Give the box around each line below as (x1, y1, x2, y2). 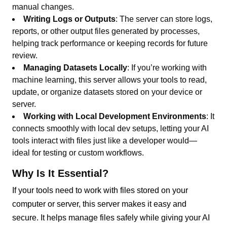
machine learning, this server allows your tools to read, (12, 75, 207, 84)
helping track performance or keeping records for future (12, 39, 208, 48)
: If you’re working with (127, 63, 207, 72)
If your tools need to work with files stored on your (12, 185, 188, 195)
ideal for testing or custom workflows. (12, 148, 144, 157)
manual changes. (12, 2, 74, 11)
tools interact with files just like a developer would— (12, 136, 198, 145)
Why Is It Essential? (12, 167, 109, 179)
